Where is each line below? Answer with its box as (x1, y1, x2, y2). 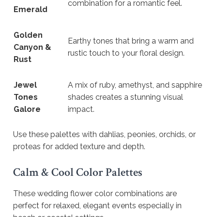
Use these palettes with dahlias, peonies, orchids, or (13, 130, 196, 139)
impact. (68, 105, 94, 114)
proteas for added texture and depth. (13, 142, 145, 152)
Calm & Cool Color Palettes (13, 164, 142, 180)
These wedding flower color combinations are (13, 188, 177, 198)
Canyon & (14, 43, 51, 52)
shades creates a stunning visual (68, 93, 183, 102)
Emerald (14, 5, 47, 15)
